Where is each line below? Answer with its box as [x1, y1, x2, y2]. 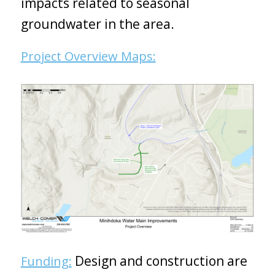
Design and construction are [71, 252, 247, 269]
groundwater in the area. [20, 15, 174, 33]
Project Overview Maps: [20, 47, 156, 64]
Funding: [20, 252, 72, 269]
